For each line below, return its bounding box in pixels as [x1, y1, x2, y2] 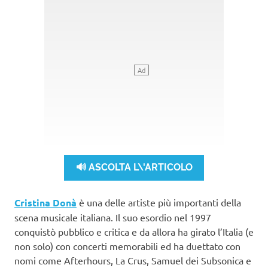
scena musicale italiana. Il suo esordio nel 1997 [14, 211, 211, 223]
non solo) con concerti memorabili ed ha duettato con [14, 239, 240, 252]
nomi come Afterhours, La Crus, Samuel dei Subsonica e [14, 254, 251, 266]
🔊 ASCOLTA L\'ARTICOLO [75, 162, 193, 173]
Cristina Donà [14, 196, 77, 209]
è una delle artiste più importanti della [77, 196, 241, 208]
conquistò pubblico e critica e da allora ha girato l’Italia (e [14, 225, 254, 237]
